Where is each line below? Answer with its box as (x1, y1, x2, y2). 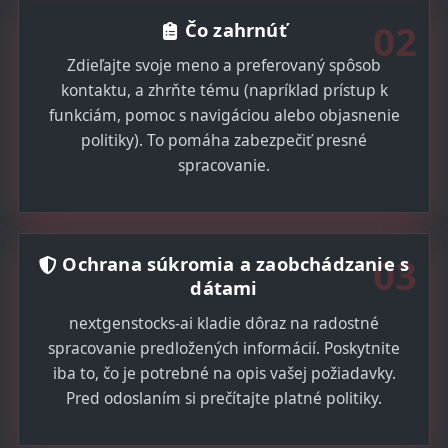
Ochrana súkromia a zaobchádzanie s (57, 251, 410, 277)
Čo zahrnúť (179, 17, 287, 43)
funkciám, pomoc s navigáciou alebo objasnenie (48, 104, 400, 127)
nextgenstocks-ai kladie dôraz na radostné (69, 311, 379, 334)
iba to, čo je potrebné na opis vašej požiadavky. (52, 361, 396, 384)
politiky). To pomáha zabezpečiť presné (81, 129, 367, 152)
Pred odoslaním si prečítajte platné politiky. (66, 386, 382, 409)
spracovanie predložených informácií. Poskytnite (48, 336, 400, 359)
